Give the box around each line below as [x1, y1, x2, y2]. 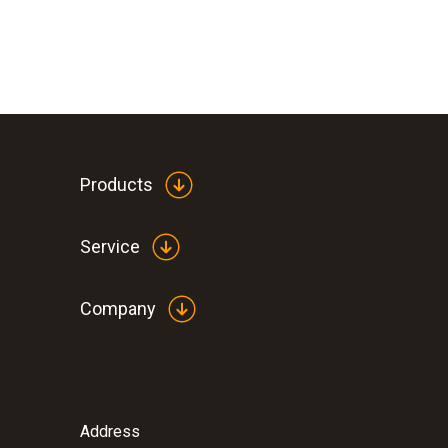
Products [80, 174, 153, 196]
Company [80, 298, 156, 320]
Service [80, 236, 140, 258]
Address [80, 421, 140, 441]
